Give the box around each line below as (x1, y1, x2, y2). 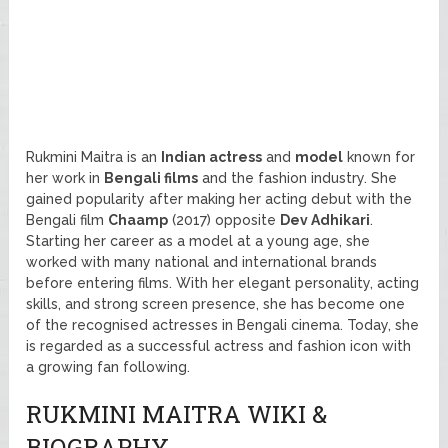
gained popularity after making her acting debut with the (26, 190, 413, 207)
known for (343, 148, 416, 165)
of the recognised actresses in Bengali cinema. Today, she (26, 316, 420, 333)
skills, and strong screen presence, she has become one (26, 295, 406, 312)
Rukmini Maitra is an (26, 148, 162, 165)
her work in (26, 169, 105, 186)
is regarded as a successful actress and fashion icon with (26, 337, 412, 354)
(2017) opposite (168, 211, 281, 228)
